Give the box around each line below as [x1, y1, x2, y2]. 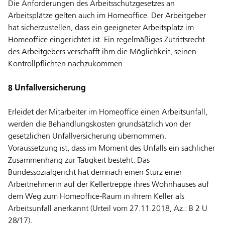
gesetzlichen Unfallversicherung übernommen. [8, 133, 166, 141]
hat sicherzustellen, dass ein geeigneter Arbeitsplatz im [8, 24, 194, 33]
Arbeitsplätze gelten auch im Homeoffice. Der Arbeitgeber [8, 12, 206, 21]
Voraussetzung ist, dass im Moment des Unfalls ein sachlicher [8, 145, 215, 153]
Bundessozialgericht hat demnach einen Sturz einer [8, 169, 182, 177]
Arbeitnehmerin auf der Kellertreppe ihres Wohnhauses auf [8, 181, 209, 189]
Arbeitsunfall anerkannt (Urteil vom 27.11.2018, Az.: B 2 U [8, 205, 207, 213]
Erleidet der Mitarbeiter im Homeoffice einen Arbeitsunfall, [8, 108, 207, 117]
